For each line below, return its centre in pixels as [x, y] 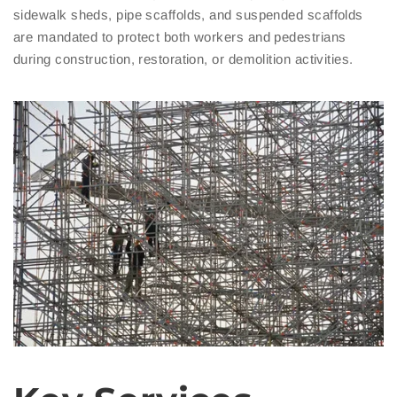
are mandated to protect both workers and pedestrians [180, 36]
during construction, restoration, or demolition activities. [183, 58]
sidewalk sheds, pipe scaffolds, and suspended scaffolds [188, 14]
